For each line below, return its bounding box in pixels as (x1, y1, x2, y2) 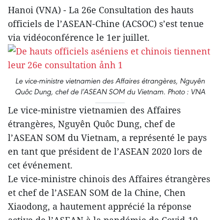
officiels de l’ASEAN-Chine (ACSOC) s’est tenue (8, 18, 204, 29)
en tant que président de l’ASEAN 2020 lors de (8, 145, 202, 157)
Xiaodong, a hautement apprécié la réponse (8, 200, 192, 212)
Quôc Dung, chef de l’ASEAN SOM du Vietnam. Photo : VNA (15, 87, 205, 96)
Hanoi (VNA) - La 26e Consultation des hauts (8, 4, 193, 16)
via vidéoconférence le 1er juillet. (8, 31, 150, 43)
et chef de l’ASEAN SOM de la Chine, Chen (8, 187, 186, 198)
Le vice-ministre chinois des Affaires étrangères (8, 173, 210, 185)
